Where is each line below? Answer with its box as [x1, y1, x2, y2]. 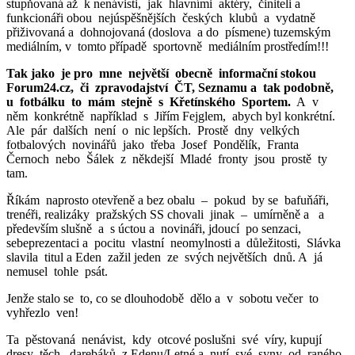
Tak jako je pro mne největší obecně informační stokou [6, 66, 316, 80]
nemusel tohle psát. [6, 264, 108, 278]
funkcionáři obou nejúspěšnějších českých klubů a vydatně [6, 10, 319, 25]
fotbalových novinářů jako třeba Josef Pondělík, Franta [6, 137, 302, 151]
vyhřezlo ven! [6, 305, 78, 319]
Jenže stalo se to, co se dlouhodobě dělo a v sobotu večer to [6, 291, 322, 305]
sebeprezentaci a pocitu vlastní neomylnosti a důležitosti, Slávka [6, 235, 344, 250]
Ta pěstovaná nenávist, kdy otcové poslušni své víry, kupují [6, 332, 325, 346]
